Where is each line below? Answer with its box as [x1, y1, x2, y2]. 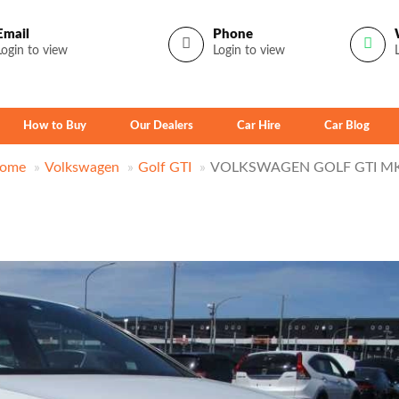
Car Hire [237, 120, 281, 132]
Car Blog [324, 120, 370, 132]
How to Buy [23, 120, 86, 132]
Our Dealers [130, 120, 193, 132]
